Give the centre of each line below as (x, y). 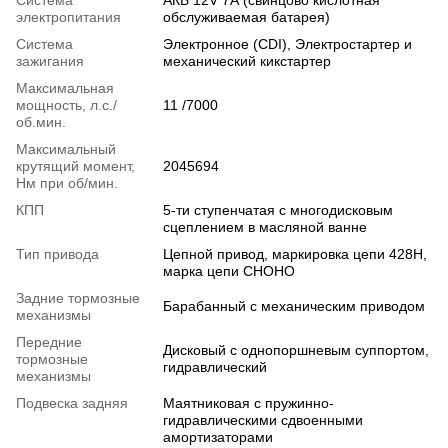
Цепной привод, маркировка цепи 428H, (295, 253)
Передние (49, 341)
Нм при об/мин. (67, 182)
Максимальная (65, 87)
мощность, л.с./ (66, 104)
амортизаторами (218, 436)
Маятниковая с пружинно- (248, 402)
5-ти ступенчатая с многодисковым (278, 209)
